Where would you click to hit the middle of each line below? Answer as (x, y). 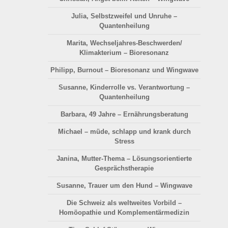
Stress (124, 141)
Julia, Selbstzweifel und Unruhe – (124, 16)
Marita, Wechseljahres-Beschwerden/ (124, 43)
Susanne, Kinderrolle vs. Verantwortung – (124, 88)
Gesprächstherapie (124, 168)
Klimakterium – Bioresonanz (124, 53)
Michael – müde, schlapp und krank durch (124, 132)
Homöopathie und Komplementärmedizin (124, 213)
